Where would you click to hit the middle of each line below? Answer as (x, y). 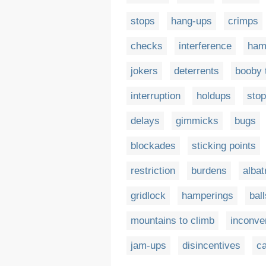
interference (205, 46)
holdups (214, 96)
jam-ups (148, 246)
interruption (156, 96)
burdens (209, 171)
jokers (144, 71)
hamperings (208, 196)
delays (145, 121)
